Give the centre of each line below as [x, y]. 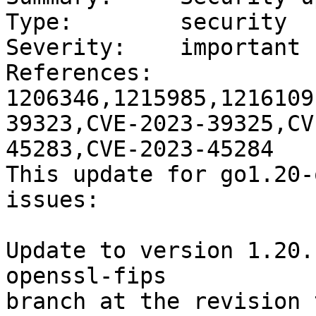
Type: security [146, 22]
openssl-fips [86, 276]
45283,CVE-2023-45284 [140, 149]
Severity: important [153, 48]
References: [79, 73]
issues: [53, 200]
